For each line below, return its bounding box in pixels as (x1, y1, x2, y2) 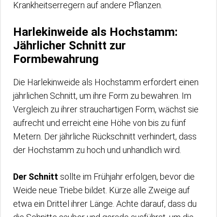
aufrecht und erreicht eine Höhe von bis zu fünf (13, 117, 186, 128)
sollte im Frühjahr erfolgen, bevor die (58, 171, 195, 182)
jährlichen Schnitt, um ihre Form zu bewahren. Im (13, 90, 191, 101)
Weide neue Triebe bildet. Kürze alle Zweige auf (13, 185, 190, 195)
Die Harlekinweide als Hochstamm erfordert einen (13, 77, 199, 87)
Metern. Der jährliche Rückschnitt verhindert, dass (13, 131, 197, 141)
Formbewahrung (13, 52, 99, 66)
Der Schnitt (13, 171, 58, 182)
